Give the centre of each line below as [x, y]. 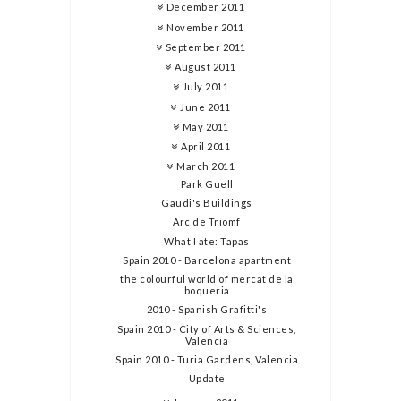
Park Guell [207, 183]
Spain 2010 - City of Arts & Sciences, [207, 328]
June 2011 [205, 107]
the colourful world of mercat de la [207, 279]
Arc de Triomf [207, 222]
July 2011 [205, 87]
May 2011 [205, 126]
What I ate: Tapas [207, 241]
